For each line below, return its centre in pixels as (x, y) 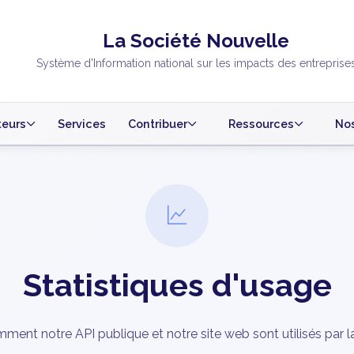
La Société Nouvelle (196, 41)
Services (82, 124)
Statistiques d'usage (177, 285)
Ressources (261, 124)
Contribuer (158, 124)
